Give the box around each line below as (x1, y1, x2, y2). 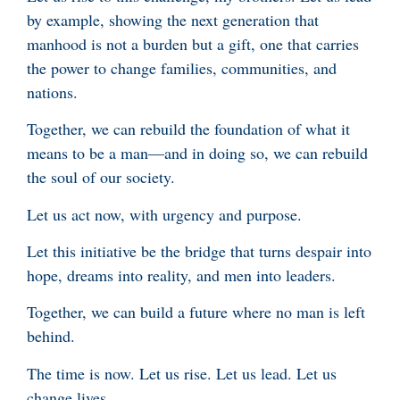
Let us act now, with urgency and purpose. (27, 203, 302, 225)
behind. (27, 325, 80, 347)
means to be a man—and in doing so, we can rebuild (27, 142, 368, 164)
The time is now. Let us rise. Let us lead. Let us (27, 362, 337, 384)
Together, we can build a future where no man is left (27, 301, 365, 323)
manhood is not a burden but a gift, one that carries (27, 32, 359, 54)
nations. (27, 80, 78, 103)
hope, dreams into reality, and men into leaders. (27, 263, 341, 286)
